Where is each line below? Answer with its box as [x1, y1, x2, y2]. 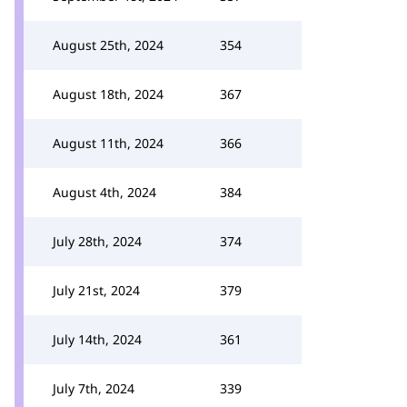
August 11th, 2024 [53, 134, 164, 152]
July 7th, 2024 [53, 380, 134, 397]
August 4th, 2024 [53, 184, 156, 201]
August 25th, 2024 [53, 36, 164, 54]
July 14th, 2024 [53, 331, 142, 348]
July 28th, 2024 [53, 233, 142, 250]
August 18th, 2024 [53, 85, 164, 103]
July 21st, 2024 [53, 282, 140, 299]
